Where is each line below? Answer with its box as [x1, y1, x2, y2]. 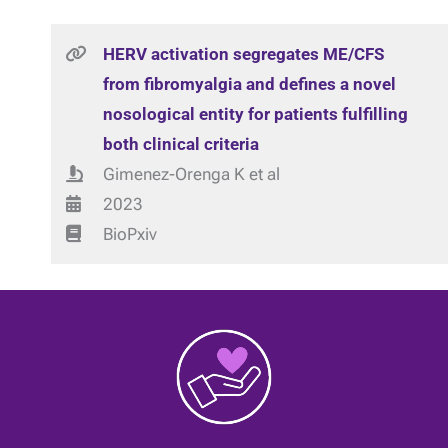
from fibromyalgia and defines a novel [102, 74, 396, 94]
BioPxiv [102, 224, 157, 244]
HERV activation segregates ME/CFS [102, 44, 384, 64]
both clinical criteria [102, 134, 259, 154]
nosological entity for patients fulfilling [102, 104, 408, 124]
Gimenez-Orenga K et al [102, 164, 280, 184]
